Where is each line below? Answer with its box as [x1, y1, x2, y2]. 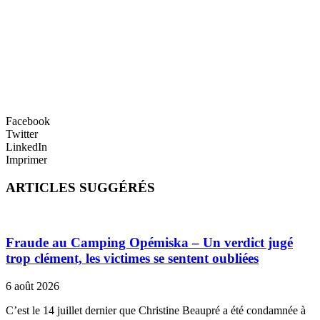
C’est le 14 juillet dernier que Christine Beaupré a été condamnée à [6, 304, 306, 317]
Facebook [6, 115, 50, 128]
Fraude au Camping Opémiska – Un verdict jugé [6, 235, 293, 251]
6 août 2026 [6, 280, 59, 293]
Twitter [6, 128, 38, 141]
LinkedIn [6, 141, 47, 154]
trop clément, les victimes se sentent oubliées [6, 251, 259, 266]
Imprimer [6, 154, 47, 166]
